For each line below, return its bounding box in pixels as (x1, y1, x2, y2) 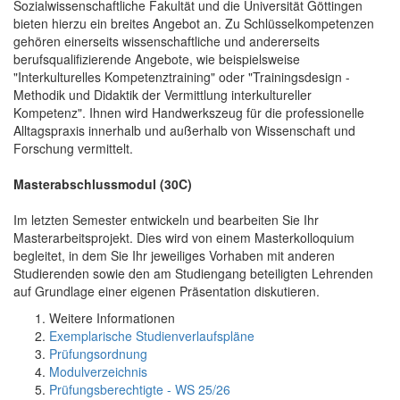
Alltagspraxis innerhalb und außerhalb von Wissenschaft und (13, 121, 355, 139)
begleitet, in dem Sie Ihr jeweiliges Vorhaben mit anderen (13, 246, 335, 264)
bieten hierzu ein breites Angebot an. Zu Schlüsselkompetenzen (13, 13, 374, 32)
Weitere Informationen (49, 308, 175, 327)
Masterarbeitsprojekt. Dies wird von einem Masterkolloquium (13, 228, 354, 246)
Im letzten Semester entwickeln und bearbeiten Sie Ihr (13, 210, 319, 229)
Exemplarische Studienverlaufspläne (49, 326, 254, 345)
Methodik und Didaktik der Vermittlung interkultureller (13, 85, 312, 104)
